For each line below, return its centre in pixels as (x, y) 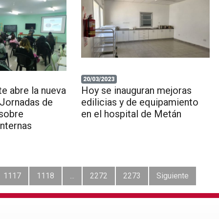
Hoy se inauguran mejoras (136, 90)
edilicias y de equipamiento (140, 102)
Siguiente (172, 175)
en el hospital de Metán (131, 114)
